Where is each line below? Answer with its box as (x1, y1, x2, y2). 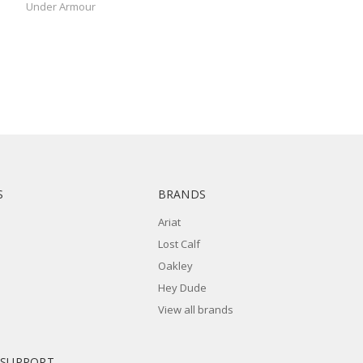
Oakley (157, 258, 193, 274)
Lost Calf (157, 237, 200, 252)
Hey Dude (157, 280, 207, 296)
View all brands (157, 302, 233, 318)
